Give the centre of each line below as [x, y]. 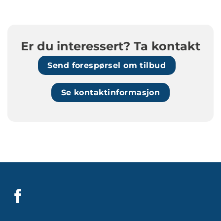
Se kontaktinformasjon [110, 92]
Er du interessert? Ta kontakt [110, 46]
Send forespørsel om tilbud [107, 66]
